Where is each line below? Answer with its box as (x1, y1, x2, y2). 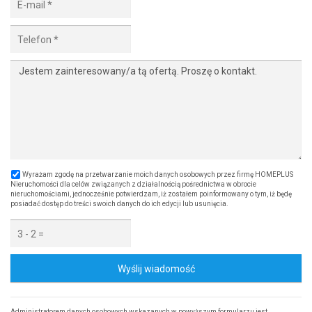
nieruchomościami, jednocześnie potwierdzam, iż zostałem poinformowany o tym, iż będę (10, 190, 292, 198)
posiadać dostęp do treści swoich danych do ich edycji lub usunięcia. (10, 200, 228, 208)
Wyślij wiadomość (117, 263, 195, 275)
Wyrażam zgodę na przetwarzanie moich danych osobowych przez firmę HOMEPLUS (21, 171, 293, 179)
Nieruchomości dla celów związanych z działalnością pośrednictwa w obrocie (10, 180, 256, 189)
